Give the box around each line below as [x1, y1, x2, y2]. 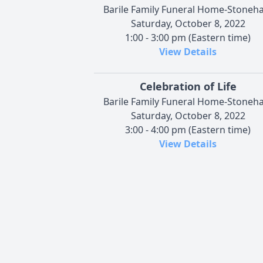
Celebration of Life [139, 79, 237, 93]
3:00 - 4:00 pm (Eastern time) [125, 123, 251, 136]
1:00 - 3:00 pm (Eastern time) [125, 31, 251, 44]
